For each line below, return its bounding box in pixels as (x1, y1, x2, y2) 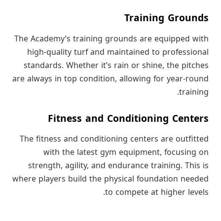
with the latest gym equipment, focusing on (43, 145, 209, 160)
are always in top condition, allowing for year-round (12, 71, 209, 86)
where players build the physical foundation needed (12, 172, 209, 187)
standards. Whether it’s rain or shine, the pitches (24, 58, 209, 73)
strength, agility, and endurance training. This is (28, 158, 209, 174)
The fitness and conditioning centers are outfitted (20, 132, 209, 147)
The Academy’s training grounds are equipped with (14, 31, 209, 46)
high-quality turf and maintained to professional (27, 44, 209, 60)
